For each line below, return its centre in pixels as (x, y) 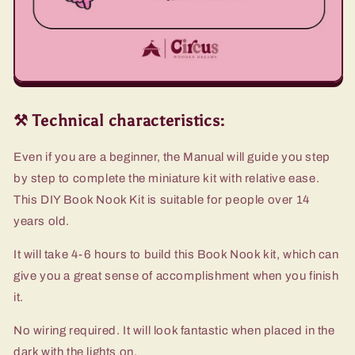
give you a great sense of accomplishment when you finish (176, 275)
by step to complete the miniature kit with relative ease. (167, 178)
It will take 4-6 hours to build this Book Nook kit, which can (176, 254)
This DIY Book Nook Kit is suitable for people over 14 (162, 199)
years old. (42, 221)
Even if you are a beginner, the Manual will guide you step (172, 157)
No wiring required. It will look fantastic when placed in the (174, 330)
